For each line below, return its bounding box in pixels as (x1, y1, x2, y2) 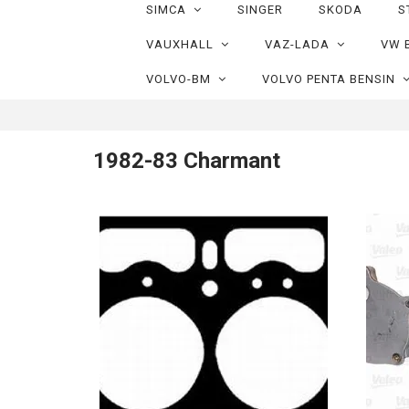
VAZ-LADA (264, 37, 337, 51)
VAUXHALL (145, 37, 221, 51)
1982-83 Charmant (93, 148, 280, 173)
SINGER (236, 3, 283, 16)
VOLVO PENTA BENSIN (261, 72, 403, 86)
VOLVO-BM (145, 72, 218, 86)
